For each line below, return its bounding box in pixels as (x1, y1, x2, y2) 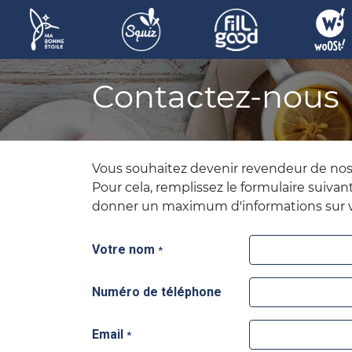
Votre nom (92, 242, 155, 257)
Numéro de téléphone (92, 284, 222, 299)
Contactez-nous (92, 77, 339, 115)
